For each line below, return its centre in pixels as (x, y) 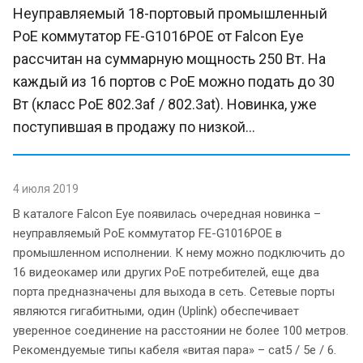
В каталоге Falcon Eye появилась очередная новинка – (167, 214)
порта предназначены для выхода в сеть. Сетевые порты (174, 291)
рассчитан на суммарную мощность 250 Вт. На (169, 58)
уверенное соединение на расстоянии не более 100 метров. (181, 330)
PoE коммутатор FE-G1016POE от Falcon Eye (158, 36)
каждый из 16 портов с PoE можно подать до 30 (174, 81)
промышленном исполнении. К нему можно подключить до (179, 252)
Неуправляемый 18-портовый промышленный (170, 13)
